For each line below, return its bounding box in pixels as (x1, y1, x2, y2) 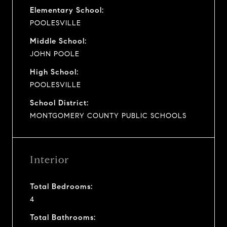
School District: (30, 98, 89, 107)
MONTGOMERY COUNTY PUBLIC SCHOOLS (30, 111, 186, 120)
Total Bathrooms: (30, 212, 96, 222)
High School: (30, 67, 79, 77)
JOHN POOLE (30, 49, 80, 58)
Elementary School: (30, 5, 104, 15)
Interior (30, 153, 69, 166)
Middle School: (30, 36, 87, 46)
